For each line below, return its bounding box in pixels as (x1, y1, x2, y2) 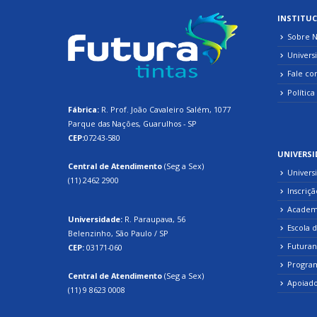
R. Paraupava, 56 (122, 213, 186, 224)
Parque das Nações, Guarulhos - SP (68, 117, 197, 129)
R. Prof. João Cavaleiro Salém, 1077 (99, 103, 231, 115)
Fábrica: (68, 103, 100, 115)
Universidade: (68, 213, 123, 224)
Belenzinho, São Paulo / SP (68, 227, 169, 238)
